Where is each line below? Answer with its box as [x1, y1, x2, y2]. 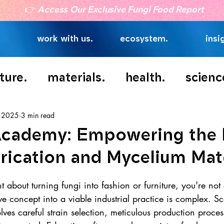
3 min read [21, 110, 54, 120]
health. [125, 69, 165, 84]
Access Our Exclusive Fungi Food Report [37, 4, 204, 15]
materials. [47, 69, 105, 84]
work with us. [37, 33, 93, 44]
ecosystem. [120, 33, 168, 44]
